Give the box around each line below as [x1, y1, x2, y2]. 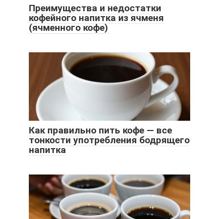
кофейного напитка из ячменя [29, 12, 164, 23]
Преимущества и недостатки [29, 2, 161, 14]
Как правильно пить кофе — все [29, 124, 172, 136]
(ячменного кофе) [29, 22, 108, 33]
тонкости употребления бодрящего [29, 134, 190, 146]
